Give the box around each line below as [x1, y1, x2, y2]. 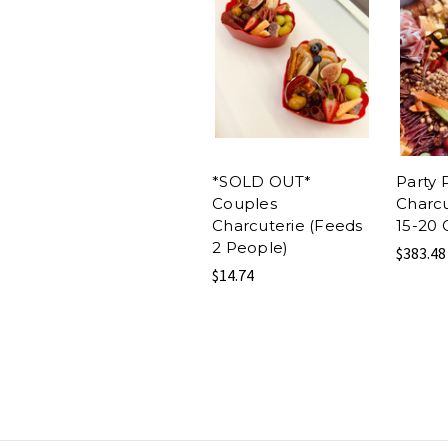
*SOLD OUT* [212, 171, 312, 191]
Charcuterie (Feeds [212, 215, 363, 235]
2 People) [212, 237, 289, 257]
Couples [212, 193, 277, 213]
